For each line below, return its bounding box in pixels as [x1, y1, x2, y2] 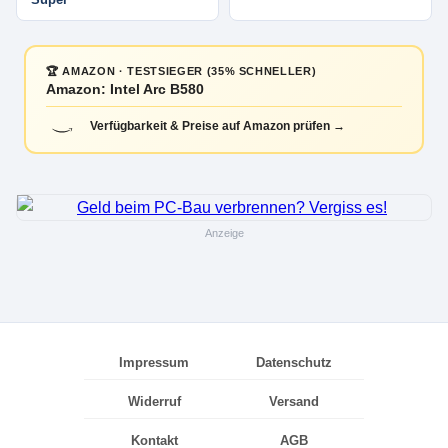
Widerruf [127, 394, 181, 410]
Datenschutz [256, 355, 332, 371]
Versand [269, 394, 319, 410]
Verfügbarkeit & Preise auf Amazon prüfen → [90, 119, 345, 134]
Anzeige [204, 227, 244, 240]
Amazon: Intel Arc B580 [46, 81, 204, 98]
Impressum [119, 355, 189, 371]
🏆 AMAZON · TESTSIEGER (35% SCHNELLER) [46, 65, 317, 78]
